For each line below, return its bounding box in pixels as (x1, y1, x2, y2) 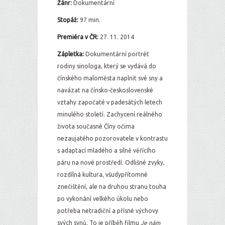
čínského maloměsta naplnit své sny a (57, 75, 163, 81)
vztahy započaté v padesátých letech (57, 99, 162, 105)
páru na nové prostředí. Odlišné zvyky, (57, 159, 165, 166)
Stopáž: (57, 17, 78, 23)
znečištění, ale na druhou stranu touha (57, 183, 166, 190)
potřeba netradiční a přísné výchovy (57, 207, 158, 214)
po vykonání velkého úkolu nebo (57, 195, 148, 202)
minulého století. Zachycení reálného (57, 111, 162, 118)
